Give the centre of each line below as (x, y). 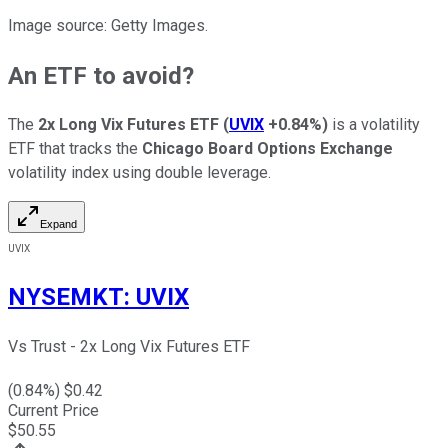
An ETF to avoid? (101, 75)
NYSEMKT (66, 297)
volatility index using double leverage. (139, 173)
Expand (58, 224)
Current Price (53, 411)
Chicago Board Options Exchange (267, 149)
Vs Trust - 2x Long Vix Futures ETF (129, 347)
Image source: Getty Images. (108, 25)
